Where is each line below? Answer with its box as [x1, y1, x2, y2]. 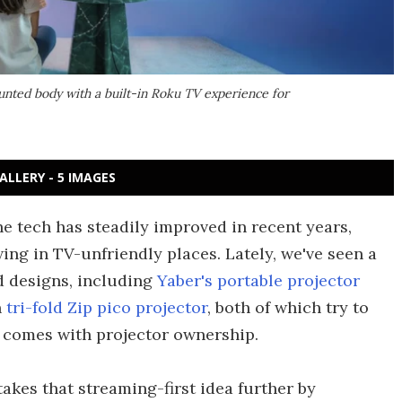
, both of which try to [207, 297, 369, 318]
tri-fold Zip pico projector [6, 297, 207, 318]
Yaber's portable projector [157, 270, 360, 291]
